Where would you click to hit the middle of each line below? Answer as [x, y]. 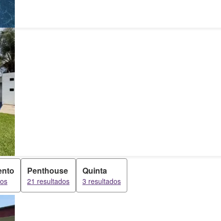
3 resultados [102, 181]
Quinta [95, 170]
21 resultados [48, 181]
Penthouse [48, 170]
